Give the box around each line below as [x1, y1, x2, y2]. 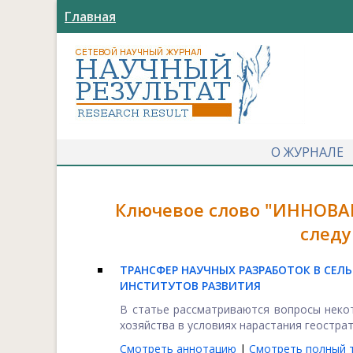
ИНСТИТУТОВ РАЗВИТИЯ [120, 278, 261, 293]
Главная [65, 8, 116, 25]
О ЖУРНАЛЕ [270, 143, 344, 161]
